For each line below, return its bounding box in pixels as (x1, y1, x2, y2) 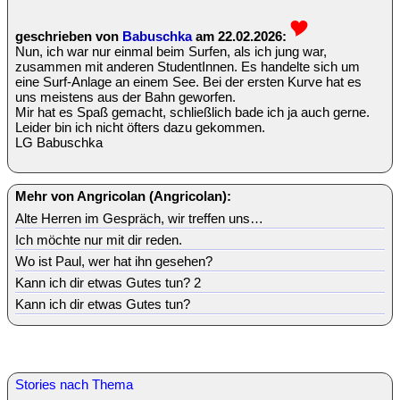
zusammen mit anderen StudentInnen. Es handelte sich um (15, 58, 360, 74)
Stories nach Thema (15, 376, 133, 392)
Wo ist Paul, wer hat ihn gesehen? (15, 253, 212, 269)
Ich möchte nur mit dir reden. (15, 231, 182, 247)
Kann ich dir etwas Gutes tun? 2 (15, 274, 201, 290)
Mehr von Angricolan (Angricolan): (15, 187, 231, 204)
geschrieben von (15, 28, 122, 44)
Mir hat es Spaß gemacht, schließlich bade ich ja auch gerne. (15, 104, 370, 120)
